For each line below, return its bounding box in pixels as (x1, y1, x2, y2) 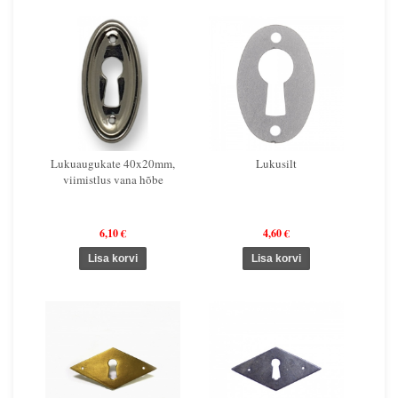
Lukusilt (256, 155, 297, 171)
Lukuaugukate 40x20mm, (51, 155, 175, 171)
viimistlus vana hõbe (62, 171, 163, 187)
